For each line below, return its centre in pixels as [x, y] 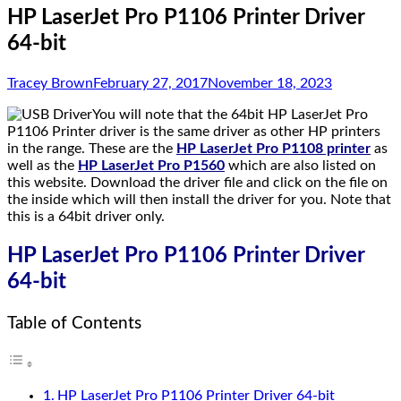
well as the [43, 165]
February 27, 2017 [150, 83]
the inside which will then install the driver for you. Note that [199, 199]
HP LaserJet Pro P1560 [151, 165]
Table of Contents [74, 323]
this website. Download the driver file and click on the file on [197, 182]
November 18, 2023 [270, 83]
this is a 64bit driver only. [86, 216]
